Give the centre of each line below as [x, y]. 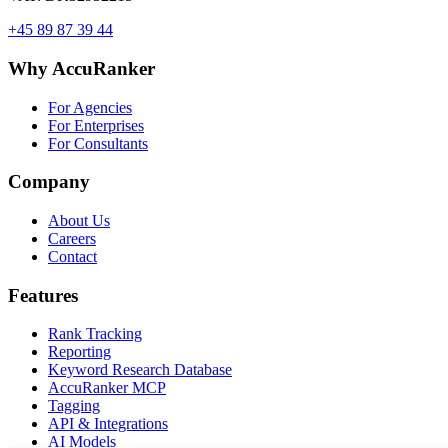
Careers [72, 238]
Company [49, 182]
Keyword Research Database [140, 370]
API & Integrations [108, 424]
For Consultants [98, 143]
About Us [79, 220]
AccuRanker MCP [107, 388]
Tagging [74, 406]
